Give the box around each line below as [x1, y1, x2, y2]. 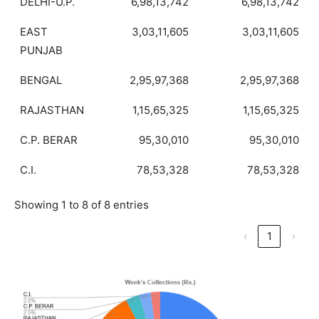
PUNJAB [20, 43, 63, 58]
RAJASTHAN [20, 103, 84, 117]
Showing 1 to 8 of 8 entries [14, 198, 149, 212]
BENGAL [20, 73, 62, 88]
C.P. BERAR [20, 133, 78, 147]
